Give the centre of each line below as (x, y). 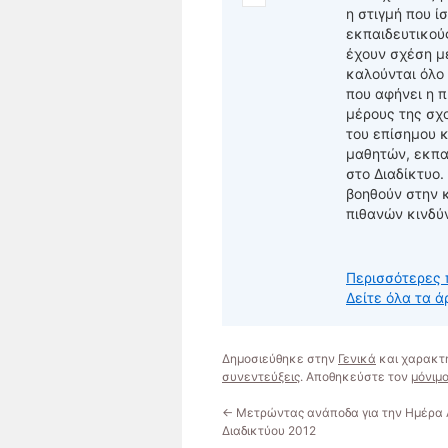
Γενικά (357, 358)
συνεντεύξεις (261, 376)
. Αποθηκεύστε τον (355, 376)
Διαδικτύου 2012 (269, 430)
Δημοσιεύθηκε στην (280, 358)
